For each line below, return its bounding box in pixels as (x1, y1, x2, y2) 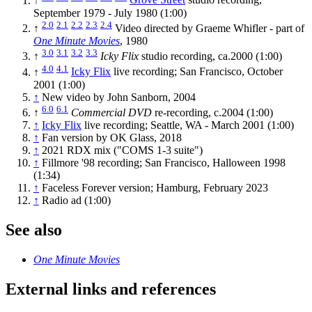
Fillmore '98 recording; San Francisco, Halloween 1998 (42, 157, 286, 169)
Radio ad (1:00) (42, 194, 111, 207)
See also (6, 221, 62, 239)
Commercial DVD (71, 107, 152, 119)
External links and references (6, 279, 216, 298)
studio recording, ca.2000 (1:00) (139, 50, 282, 63)
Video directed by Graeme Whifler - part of (115, 22, 304, 35)
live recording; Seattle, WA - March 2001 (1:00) (81, 119, 294, 132)
